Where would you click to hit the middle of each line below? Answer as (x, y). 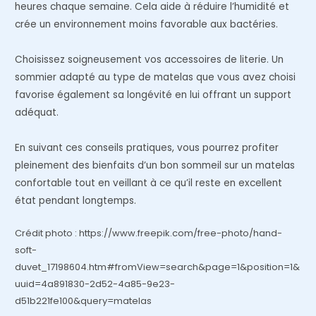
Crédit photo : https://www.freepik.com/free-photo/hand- (149, 233)
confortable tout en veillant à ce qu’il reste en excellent (149, 183)
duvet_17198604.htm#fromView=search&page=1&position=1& (158, 267)
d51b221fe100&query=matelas (84, 301)
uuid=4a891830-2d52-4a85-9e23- (95, 284)
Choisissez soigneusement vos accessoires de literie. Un (150, 60)
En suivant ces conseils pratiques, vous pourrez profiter (147, 148)
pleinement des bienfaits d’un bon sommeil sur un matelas (155, 166)
